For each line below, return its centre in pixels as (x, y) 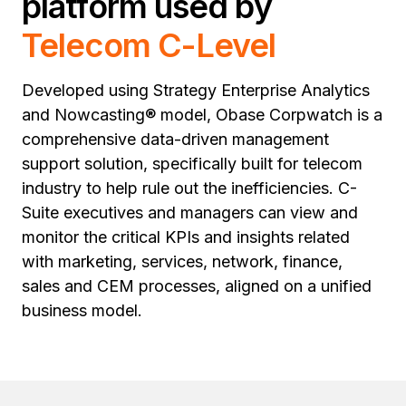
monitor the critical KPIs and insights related (186, 237)
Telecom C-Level (149, 45)
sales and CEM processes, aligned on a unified (197, 286)
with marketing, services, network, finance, (182, 261)
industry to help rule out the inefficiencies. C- (189, 188)
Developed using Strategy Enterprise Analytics (196, 90)
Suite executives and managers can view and (190, 213)
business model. (82, 310)
